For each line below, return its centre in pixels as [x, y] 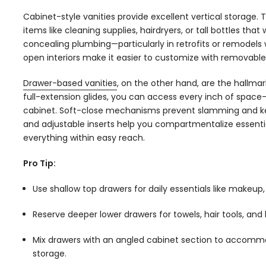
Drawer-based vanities [70, 83]
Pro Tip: [39, 163]
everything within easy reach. [84, 138]
